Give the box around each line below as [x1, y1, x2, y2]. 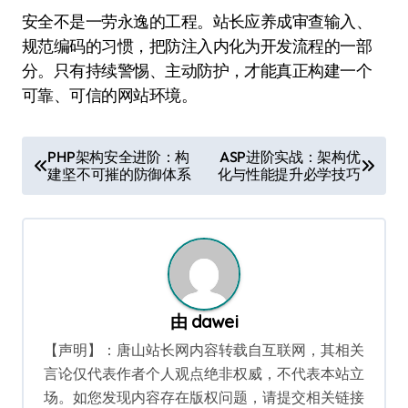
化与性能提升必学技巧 [217, 164, 361, 183]
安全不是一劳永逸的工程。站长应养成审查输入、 [22, 11, 372, 32]
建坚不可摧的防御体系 [47, 164, 191, 183]
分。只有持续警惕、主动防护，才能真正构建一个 [22, 60, 372, 81]
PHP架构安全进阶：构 [47, 147, 189, 166]
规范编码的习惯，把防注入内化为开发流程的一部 [22, 36, 372, 56]
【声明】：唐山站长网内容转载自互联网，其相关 [44, 340, 364, 359]
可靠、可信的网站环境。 [22, 85, 198, 106]
